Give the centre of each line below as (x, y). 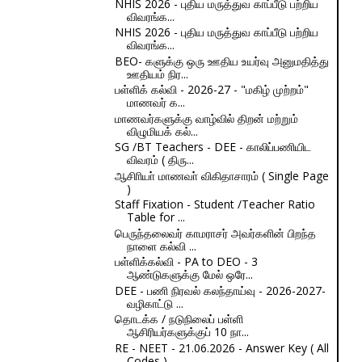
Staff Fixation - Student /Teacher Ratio (215, 204)
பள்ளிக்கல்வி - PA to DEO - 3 (186, 261)
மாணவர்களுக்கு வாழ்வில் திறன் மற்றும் (206, 118)
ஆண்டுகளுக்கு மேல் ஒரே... (189, 274)
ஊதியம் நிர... (157, 74)
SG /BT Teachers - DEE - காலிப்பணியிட (213, 147)
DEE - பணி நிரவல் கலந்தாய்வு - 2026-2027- (220, 290)
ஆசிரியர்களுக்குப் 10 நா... (187, 332)
